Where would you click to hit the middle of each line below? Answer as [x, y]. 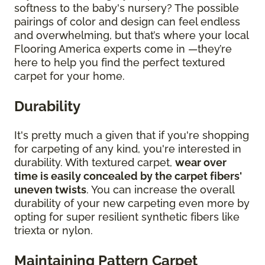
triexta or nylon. [54, 231]
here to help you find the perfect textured [119, 63]
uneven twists [50, 190]
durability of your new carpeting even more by [132, 203]
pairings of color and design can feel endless [127, 22]
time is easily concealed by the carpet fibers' [128, 176]
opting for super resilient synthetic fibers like [127, 217]
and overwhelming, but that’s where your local [131, 35]
